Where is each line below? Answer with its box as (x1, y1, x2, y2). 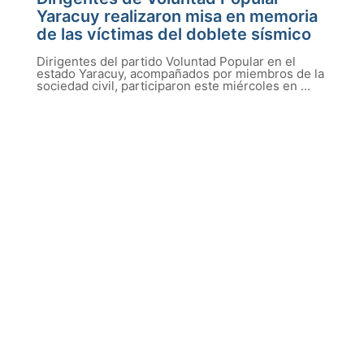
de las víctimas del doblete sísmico (37, 24, 311, 44)
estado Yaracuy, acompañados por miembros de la (37, 66, 324, 81)
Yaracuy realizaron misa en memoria (37, 6, 318, 26)
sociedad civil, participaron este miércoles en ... (37, 78, 310, 93)
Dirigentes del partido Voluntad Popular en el (37, 54, 296, 69)
